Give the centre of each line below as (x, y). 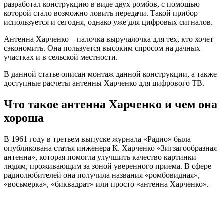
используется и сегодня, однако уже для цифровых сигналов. (108, 22)
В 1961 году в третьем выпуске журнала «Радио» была (97, 139)
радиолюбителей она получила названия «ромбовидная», (102, 175)
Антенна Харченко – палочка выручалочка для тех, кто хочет (109, 39)
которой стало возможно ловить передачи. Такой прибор (101, 13)
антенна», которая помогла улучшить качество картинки (100, 157)
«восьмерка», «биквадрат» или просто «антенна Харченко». (106, 184)
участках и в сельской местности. (61, 57)
